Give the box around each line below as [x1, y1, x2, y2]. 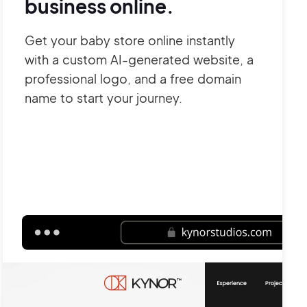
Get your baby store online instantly [25, 32, 235, 48]
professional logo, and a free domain [25, 71, 241, 86]
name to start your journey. [25, 90, 182, 106]
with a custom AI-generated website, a [25, 51, 254, 67]
